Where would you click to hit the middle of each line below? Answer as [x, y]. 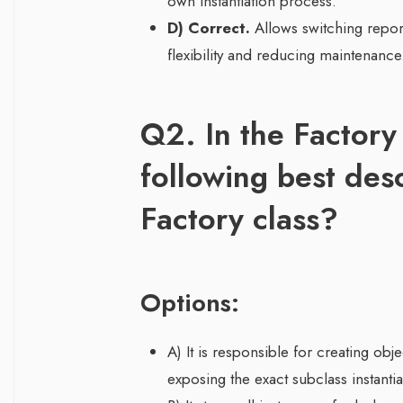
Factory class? [239, 219]
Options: [190, 303]
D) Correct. [209, 28]
